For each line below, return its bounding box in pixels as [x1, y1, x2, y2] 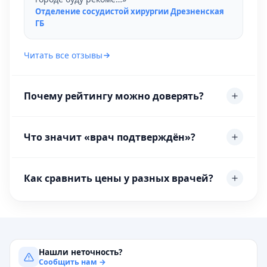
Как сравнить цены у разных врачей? [24, 171, 213, 185]
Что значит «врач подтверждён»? [24, 130, 195, 144]
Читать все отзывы [24, 49, 103, 61]
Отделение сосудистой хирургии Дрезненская [35, 6, 224, 17]
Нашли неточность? [39, 246, 122, 257]
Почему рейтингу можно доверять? [24, 89, 204, 103]
